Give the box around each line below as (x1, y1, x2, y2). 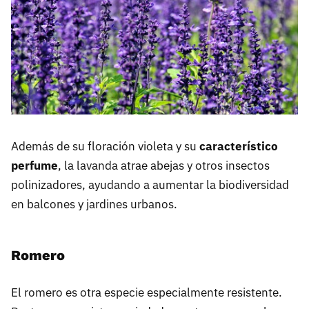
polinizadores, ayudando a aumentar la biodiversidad (11, 177, 289, 193)
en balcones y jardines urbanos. (11, 197, 177, 212)
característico (199, 139, 278, 154)
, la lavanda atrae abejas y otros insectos (58, 158, 270, 174)
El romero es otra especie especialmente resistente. (11, 285, 282, 301)
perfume (11, 158, 58, 174)
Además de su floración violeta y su (11, 139, 199, 154)
